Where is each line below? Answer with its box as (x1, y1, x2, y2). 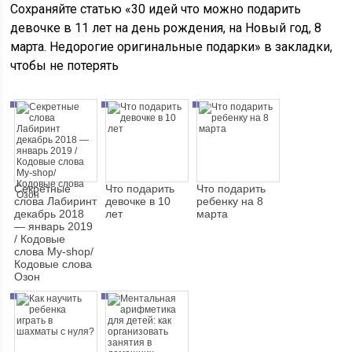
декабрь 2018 (14, 207, 85, 221)
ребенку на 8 (196, 195, 264, 208)
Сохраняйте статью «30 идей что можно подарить (10, 2, 302, 17)
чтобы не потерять (10, 58, 119, 74)
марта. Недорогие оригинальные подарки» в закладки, (10, 39, 333, 55)
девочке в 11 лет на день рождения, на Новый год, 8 (10, 20, 322, 36)
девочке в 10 (105, 195, 171, 208)
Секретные (14, 182, 71, 196)
